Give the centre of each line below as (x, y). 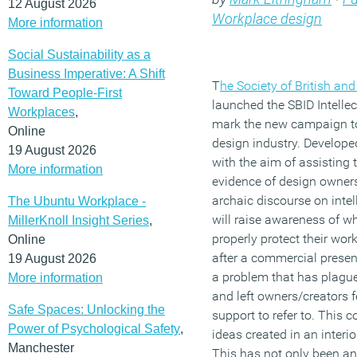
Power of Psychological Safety (94, 328)
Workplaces (41, 112)
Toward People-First (65, 92)
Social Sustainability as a (79, 54)
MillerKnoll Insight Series (78, 220)
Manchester (41, 347)
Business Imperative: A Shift (86, 73)
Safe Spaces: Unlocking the (86, 309)
